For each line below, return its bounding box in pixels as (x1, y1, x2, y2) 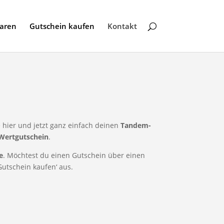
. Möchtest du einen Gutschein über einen (3, 150, 145, 160)
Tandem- (120, 120, 151, 130)
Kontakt (107, 21, 137, 31)
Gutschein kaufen (29, 21, 94, 31)
